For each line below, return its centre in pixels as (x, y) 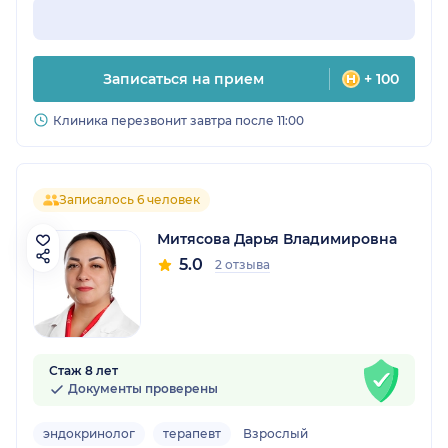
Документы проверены (141, 389)
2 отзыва (242, 265)
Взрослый (275, 434)
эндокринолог (89, 434)
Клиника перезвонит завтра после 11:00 (178, 121)
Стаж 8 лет (83, 371)
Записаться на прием (183, 79)
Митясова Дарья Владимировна (277, 239)
